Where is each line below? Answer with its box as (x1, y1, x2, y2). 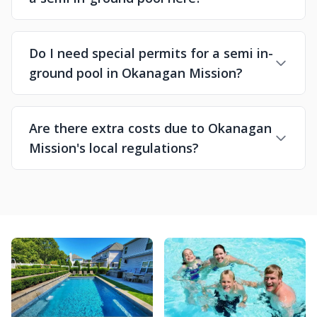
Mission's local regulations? (29, 139, 199, 156)
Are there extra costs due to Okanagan (29, 120, 272, 137)
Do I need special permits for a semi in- (29, 45, 273, 62)
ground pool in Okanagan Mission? (29, 64, 243, 81)
